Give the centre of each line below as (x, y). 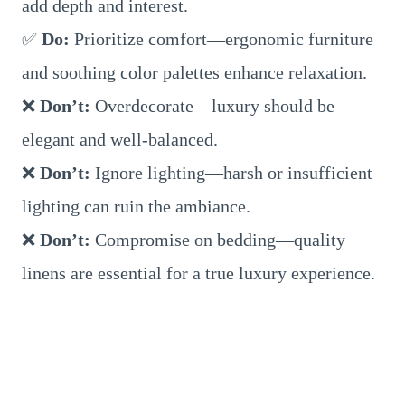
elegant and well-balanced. (120, 139)
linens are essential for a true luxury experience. (198, 273)
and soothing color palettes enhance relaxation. (194, 72)
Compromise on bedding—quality (218, 240)
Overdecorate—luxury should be (212, 106)
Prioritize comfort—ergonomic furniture (221, 39)
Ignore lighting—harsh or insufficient (231, 173)
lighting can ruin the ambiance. (136, 206)
